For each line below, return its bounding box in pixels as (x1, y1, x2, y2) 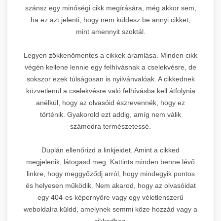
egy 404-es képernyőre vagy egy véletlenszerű (37, 193, 184, 201)
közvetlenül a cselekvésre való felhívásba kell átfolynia (26, 86, 195, 95)
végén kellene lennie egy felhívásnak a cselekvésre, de (25, 63, 196, 71)
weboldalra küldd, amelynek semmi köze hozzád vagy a (24, 205, 197, 213)
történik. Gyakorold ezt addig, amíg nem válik (40, 110, 181, 118)
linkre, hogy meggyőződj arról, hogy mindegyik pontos (26, 169, 195, 178)
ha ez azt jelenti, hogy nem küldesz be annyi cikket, (31, 15, 190, 24)
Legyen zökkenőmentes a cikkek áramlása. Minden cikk (24, 51, 197, 59)
